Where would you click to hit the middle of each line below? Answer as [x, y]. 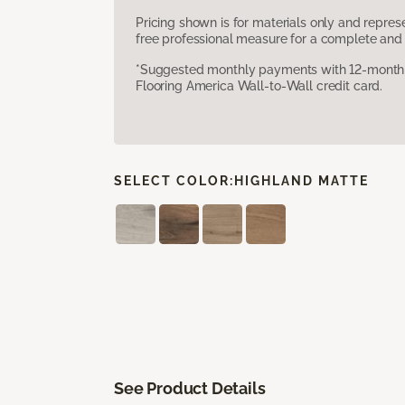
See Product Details [190, 388]
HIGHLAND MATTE [301, 180]
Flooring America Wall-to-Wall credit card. [259, 85]
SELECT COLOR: [174, 180]
